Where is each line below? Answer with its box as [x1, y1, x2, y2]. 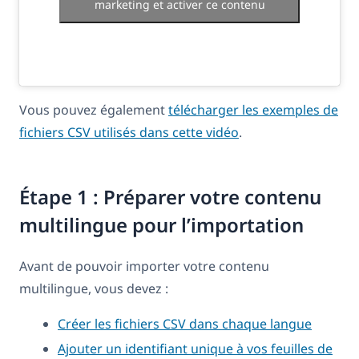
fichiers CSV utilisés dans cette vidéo [19, 123, 239, 141]
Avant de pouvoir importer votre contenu [19, 256, 269, 275]
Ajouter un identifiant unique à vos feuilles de [58, 339, 333, 357]
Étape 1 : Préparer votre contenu [19, 183, 321, 210]
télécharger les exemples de [168, 100, 338, 119]
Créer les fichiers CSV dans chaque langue [58, 314, 312, 333]
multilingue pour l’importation [19, 211, 304, 238]
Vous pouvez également [19, 100, 168, 119]
